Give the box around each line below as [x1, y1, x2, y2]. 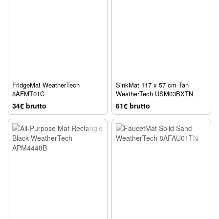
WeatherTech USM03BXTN [116, 89, 193, 99]
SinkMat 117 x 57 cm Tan [116, 80, 189, 90]
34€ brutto [12, 101, 46, 111]
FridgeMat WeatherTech [12, 80, 80, 90]
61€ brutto [116, 101, 150, 111]
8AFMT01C [12, 89, 44, 99]
